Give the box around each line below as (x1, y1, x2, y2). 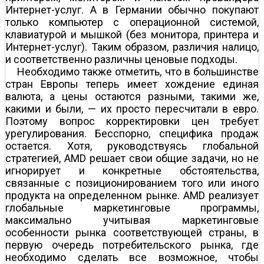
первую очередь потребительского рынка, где (5, 238, 259, 251)
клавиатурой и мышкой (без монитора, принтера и (5, 28, 259, 41)
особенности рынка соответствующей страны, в (5, 226, 259, 239)
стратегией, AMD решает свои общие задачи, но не (5, 151, 259, 164)
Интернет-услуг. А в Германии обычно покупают (5, 3, 259, 16)
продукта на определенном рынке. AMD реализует (5, 189, 259, 202)
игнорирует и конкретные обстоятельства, (5, 164, 259, 177)
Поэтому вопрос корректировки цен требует (5, 114, 259, 127)
